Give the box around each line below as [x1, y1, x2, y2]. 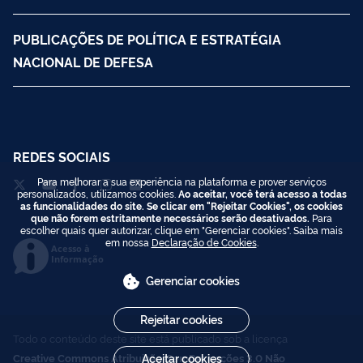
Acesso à [51, 241, 90, 254]
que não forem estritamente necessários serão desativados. [31, 211, 310, 224]
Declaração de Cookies [151, 235, 257, 249]
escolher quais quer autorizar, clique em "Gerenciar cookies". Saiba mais [20, 223, 343, 237]
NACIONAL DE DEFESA [13, 52, 153, 70]
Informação [51, 252, 104, 265]
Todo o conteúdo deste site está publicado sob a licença [13, 330, 288, 345]
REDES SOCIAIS [13, 147, 110, 165]
